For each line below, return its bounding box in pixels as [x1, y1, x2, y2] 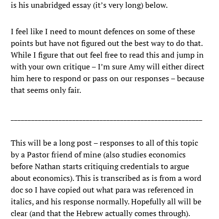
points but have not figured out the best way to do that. [11, 38, 203, 48]
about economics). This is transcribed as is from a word [11, 173, 202, 183]
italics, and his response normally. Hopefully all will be [11, 196, 202, 207]
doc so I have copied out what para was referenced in [11, 184, 194, 195]
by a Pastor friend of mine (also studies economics [11, 149, 186, 160]
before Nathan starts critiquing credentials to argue [11, 161, 190, 172]
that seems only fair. [11, 85, 83, 95]
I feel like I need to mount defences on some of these [11, 26, 196, 37]
